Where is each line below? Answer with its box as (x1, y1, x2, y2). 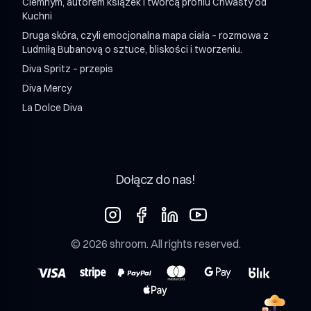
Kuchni (22, 10, 52, 23)
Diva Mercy (22, 82, 72, 95)
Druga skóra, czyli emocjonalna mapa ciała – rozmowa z (22, 29, 269, 42)
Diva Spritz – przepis (22, 62, 113, 76)
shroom (109, 237, 146, 251)
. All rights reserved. (146, 237, 241, 251)
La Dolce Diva (22, 101, 83, 115)
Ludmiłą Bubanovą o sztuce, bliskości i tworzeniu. (22, 43, 242, 56)
